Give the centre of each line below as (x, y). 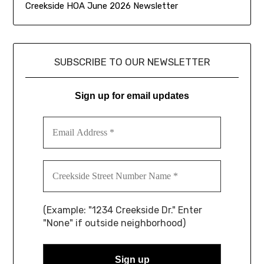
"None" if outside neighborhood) (115, 223)
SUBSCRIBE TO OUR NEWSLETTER (132, 62)
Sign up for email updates (132, 96)
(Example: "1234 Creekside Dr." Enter (123, 210)
